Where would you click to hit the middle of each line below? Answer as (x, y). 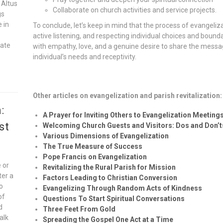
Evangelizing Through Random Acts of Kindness (122, 188)
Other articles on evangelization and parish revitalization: (127, 95)
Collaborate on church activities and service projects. (134, 10)
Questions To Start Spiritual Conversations (113, 198)
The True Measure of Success (92, 146)
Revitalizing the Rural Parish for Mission (109, 167)
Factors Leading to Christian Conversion (110, 177)
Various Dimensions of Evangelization (106, 136)
